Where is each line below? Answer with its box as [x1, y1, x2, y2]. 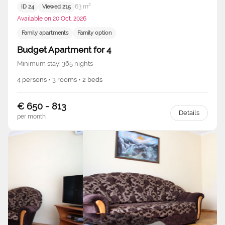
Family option [77, 30, 111, 37]
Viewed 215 [42, 4, 71, 11]
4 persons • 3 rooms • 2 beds [17, 75, 102, 83]
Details [179, 108, 199, 117]
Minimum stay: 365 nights [17, 59, 93, 67]
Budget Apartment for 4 [17, 44, 111, 55]
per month [17, 113, 46, 120]
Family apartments [22, 30, 68, 37]
